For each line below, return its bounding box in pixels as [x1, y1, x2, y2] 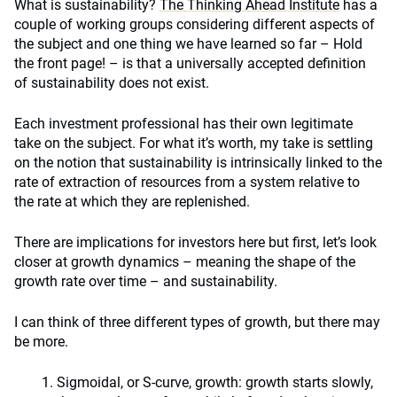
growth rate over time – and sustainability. [14, 273, 277, 290]
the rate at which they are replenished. [14, 193, 250, 210]
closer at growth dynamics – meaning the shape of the [14, 253, 355, 270]
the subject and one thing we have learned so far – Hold [14, 35, 362, 52]
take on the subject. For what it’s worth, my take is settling [14, 135, 373, 152]
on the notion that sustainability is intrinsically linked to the [14, 154, 382, 171]
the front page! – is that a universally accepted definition [14, 55, 366, 72]
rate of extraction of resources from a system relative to [14, 174, 360, 191]
